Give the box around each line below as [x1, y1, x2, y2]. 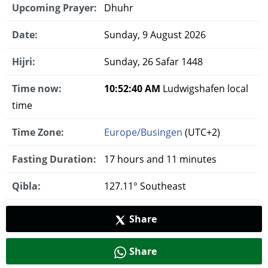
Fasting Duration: [12, 153, 96, 166]
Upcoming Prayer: [12, 1, 97, 14]
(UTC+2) [182, 126, 220, 139]
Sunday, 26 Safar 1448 [102, 55, 203, 68]
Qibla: [12, 179, 41, 193]
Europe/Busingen [104, 126, 182, 139]
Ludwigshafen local [160, 82, 248, 95]
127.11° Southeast [102, 179, 186, 193]
